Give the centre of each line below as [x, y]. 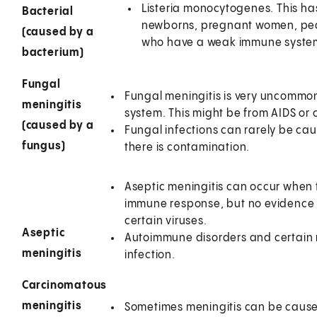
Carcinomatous [64, 285]
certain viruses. [166, 221]
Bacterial [47, 11]
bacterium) [53, 52]
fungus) [44, 146]
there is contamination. [187, 147]
